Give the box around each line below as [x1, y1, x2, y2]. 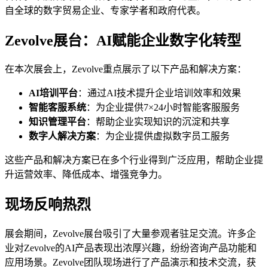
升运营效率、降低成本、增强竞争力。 [5, 169, 167, 180]
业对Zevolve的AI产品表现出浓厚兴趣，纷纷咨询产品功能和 [5, 243, 257, 254]
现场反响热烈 [5, 197, 91, 213]
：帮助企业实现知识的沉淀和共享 [86, 117, 230, 127]
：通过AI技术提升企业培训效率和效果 [78, 88, 241, 99]
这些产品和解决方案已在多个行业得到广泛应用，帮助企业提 [5, 155, 263, 166]
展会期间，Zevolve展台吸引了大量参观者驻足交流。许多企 [5, 229, 256, 239]
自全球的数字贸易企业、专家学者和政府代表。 [5, 5, 206, 16]
